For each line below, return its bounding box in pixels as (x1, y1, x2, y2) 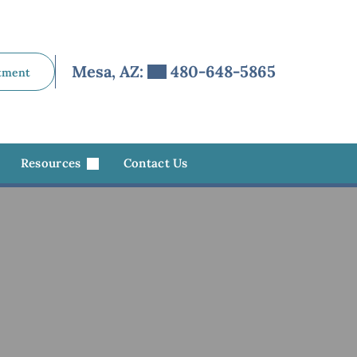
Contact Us (123, 155, 188, 171)
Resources (20, 155, 84, 171)
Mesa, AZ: (72, 61, 147, 81)
